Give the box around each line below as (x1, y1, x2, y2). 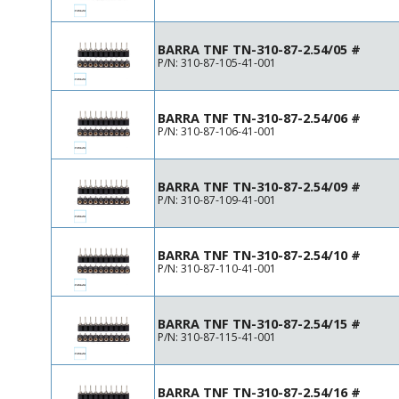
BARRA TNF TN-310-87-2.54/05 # (158, 41, 361, 58)
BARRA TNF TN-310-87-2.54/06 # (158, 110, 361, 126)
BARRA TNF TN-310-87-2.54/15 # (158, 315, 361, 332)
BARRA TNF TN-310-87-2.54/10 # (158, 247, 361, 264)
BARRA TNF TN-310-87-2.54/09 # (158, 178, 361, 195)
